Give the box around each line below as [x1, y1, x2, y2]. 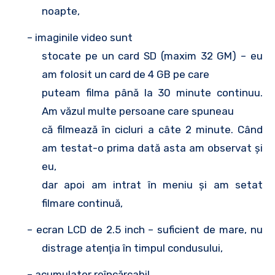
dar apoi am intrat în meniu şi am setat [42, 178, 263, 191]
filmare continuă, [42, 196, 123, 209]
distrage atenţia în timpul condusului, [42, 241, 223, 254]
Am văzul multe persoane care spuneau [42, 104, 234, 117]
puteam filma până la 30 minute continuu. [42, 86, 263, 99]
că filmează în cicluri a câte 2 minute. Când [42, 123, 263, 136]
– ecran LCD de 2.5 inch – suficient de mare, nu [27, 223, 263, 236]
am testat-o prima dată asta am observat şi [42, 141, 263, 154]
